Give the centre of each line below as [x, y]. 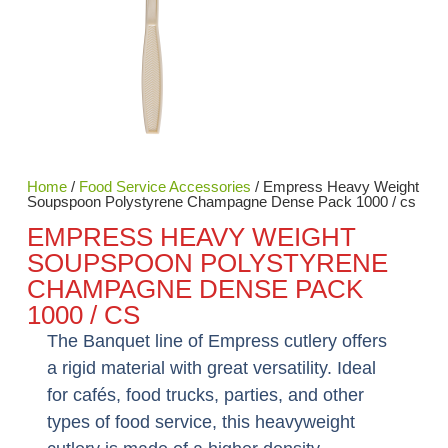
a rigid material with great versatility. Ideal [211, 368]
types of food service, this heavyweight [200, 422]
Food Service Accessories [164, 187]
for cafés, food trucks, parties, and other [205, 395]
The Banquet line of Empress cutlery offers [216, 341]
